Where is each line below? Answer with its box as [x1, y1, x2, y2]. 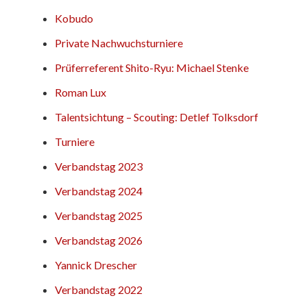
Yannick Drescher [55, 258, 137, 271]
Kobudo [55, 11, 93, 25]
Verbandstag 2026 [55, 233, 143, 247]
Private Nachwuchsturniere [55, 36, 183, 49]
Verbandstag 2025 [55, 208, 143, 222]
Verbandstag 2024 [55, 184, 143, 197]
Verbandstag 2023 [55, 159, 143, 173]
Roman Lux [55, 85, 106, 99]
